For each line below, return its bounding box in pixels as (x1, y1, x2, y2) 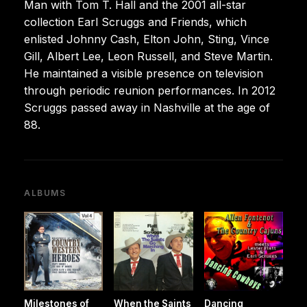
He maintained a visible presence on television (24, 66, 263, 80)
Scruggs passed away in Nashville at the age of (24, 100, 270, 114)
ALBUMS (24, 187, 66, 198)
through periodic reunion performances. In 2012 (24, 83, 275, 97)
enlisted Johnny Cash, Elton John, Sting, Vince (24, 32, 269, 46)
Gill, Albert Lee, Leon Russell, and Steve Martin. (24, 49, 273, 63)
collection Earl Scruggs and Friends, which (24, 14, 247, 29)
